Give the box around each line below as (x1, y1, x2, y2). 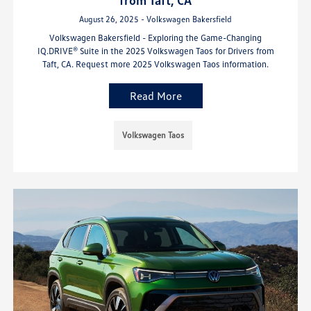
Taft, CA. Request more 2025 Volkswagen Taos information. (42, 58, 269, 69)
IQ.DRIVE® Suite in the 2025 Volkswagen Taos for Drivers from (37, 44, 274, 56)
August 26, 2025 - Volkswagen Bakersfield (79, 13, 232, 24)
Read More (129, 88, 182, 103)
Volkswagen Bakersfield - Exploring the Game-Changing (49, 31, 262, 43)
